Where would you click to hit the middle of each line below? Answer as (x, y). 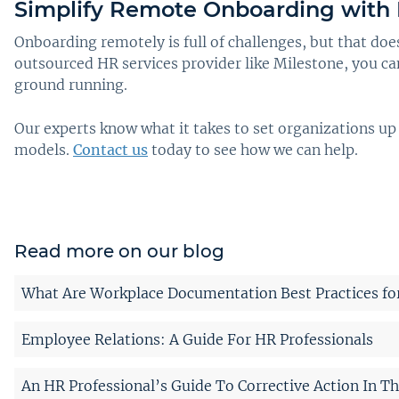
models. (44, 150)
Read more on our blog (119, 252)
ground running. (71, 85)
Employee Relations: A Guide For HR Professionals (197, 340)
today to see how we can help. (253, 150)
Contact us (110, 150)
